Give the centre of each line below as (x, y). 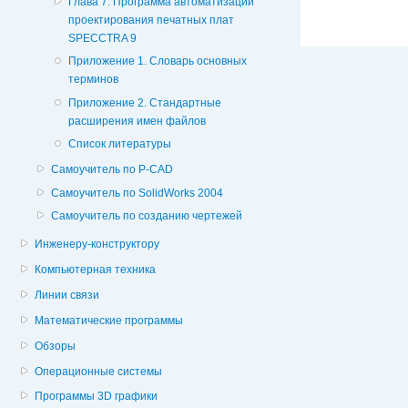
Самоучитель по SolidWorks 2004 (138, 193)
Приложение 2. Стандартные (144, 102)
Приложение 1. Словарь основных (157, 61)
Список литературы (119, 143)
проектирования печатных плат (151, 20)
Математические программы (109, 320)
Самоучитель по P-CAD (112, 170)
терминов (93, 80)
